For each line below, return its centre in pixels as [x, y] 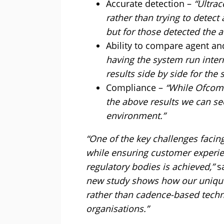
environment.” [136, 116]
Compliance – [136, 88]
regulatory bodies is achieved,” [150, 167]
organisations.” [117, 209]
